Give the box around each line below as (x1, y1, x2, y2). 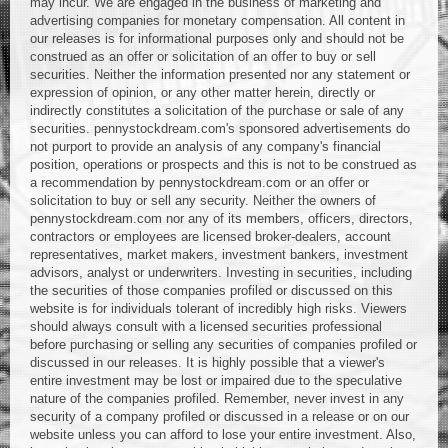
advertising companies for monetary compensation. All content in (30, 13, 405, 28)
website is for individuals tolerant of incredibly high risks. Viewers (30, 301, 407, 316)
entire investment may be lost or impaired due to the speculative (30, 373, 402, 388)
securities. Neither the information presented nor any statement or (30, 67, 410, 82)
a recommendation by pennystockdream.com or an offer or (30, 175, 369, 190)
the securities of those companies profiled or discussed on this (30, 283, 393, 298)
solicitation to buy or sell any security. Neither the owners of (30, 193, 376, 208)
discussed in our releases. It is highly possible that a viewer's (30, 355, 385, 370)
